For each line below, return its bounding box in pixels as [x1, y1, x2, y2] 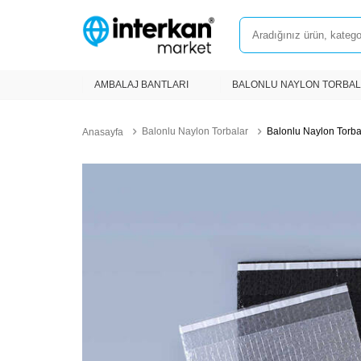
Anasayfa [82, 126, 123, 138]
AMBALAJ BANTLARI [94, 79, 189, 90]
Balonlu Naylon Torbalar [142, 126, 248, 137]
